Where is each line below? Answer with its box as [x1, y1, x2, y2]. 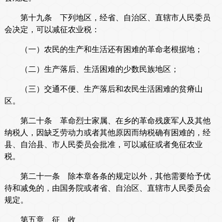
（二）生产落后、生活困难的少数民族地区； [4, 65, 179, 74]
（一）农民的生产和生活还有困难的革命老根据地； [4, 45, 203, 54]
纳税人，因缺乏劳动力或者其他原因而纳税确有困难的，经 [4, 128, 211, 137]
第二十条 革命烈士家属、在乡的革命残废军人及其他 [4, 116, 211, 125]
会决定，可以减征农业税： [4, 25, 100, 34]
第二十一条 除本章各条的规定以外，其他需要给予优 [4, 172, 211, 181]
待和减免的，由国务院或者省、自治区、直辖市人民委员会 [4, 184, 211, 193]
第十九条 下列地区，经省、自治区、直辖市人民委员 [4, 13, 211, 22]
